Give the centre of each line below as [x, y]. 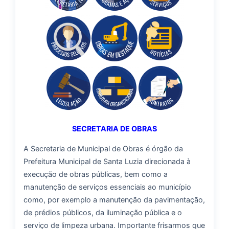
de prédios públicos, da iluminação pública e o [103, 213]
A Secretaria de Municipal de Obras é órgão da [103, 149]
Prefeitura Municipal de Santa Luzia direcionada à [107, 162]
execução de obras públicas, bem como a [96, 174]
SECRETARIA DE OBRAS [114, 128]
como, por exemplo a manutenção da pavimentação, [114, 200]
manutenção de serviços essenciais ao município [107, 187]
